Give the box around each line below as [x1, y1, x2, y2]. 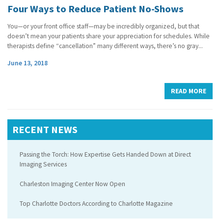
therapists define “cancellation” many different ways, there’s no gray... [7, 41, 203, 50]
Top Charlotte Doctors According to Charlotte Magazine [20, 199, 173, 208]
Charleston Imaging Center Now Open [20, 179, 125, 188]
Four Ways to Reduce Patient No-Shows [7, 2, 184, 15]
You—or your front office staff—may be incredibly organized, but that [7, 22, 199, 30]
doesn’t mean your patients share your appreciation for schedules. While [7, 31, 210, 40]
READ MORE [171, 86, 206, 95]
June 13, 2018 [7, 58, 48, 67]
